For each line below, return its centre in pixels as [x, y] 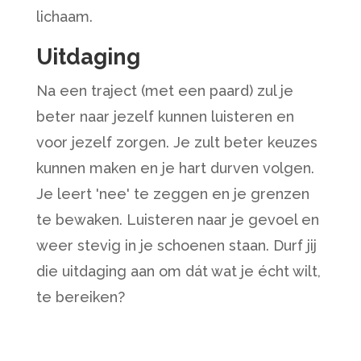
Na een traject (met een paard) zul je [164, 91]
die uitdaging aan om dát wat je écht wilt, [178, 271]
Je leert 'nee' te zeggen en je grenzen [172, 194]
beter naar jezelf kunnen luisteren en [165, 116]
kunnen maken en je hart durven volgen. [175, 168]
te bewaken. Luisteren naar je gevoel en [177, 220]
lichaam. [64, 17]
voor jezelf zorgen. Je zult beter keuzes [176, 142]
